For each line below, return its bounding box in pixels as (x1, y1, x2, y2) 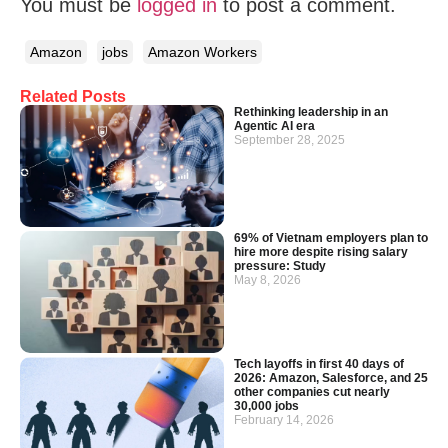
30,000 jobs (234, 399, 299, 414)
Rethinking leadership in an (234, 104, 388, 119)
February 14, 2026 (234, 413, 334, 428)
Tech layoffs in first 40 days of (234, 357, 404, 372)
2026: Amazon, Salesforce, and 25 (234, 371, 428, 386)
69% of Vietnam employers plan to (234, 231, 428, 246)
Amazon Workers (148, 43, 257, 60)
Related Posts (20, 87, 126, 105)
